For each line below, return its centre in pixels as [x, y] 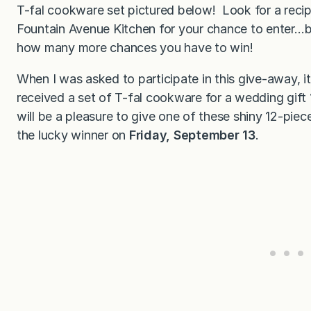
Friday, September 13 [192, 135]
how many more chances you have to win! [135, 47]
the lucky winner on [73, 135]
